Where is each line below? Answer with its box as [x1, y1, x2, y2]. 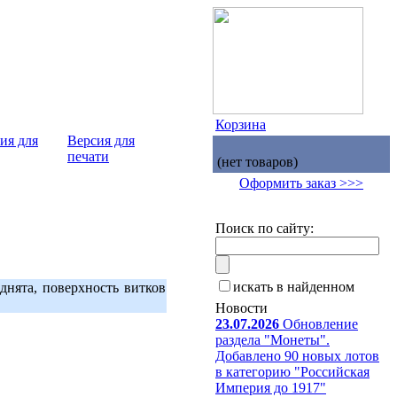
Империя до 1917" [215, 380, 326, 395]
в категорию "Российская [215, 364, 370, 379]
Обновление [279, 316, 358, 331]
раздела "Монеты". [215, 332, 330, 347]
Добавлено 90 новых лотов [215, 348, 379, 363]
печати [67, 149, 109, 164]
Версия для [67, 133, 135, 148]
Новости [215, 300, 268, 315]
